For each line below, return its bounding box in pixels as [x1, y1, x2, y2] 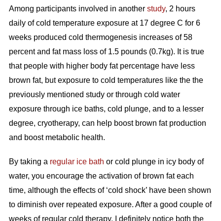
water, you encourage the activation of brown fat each [8, 172, 194, 181]
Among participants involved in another [8, 4, 147, 13]
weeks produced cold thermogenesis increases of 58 [8, 33, 192, 42]
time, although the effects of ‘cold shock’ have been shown [8, 186, 211, 195]
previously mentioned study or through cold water [8, 90, 180, 99]
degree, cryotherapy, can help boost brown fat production [8, 119, 206, 128]
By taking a [8, 157, 50, 166]
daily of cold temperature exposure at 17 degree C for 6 [8, 19, 200, 28]
